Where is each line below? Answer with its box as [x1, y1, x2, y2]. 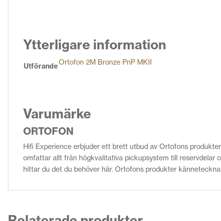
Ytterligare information [23, 37, 166, 53]
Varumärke [23, 106, 91, 122]
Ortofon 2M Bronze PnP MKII [59, 58, 152, 67]
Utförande [24, 62, 58, 71]
